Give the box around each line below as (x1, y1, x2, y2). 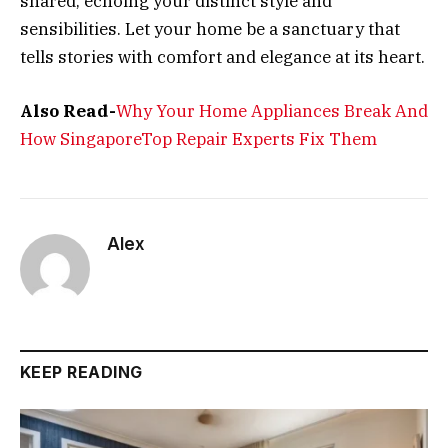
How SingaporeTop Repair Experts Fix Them (20, 127, 377, 150)
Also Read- (20, 99, 116, 122)
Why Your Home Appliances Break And (116, 99, 428, 122)
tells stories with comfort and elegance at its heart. (20, 45, 425, 68)
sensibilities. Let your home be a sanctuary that (20, 17, 400, 40)
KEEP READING (20, 361, 143, 382)
